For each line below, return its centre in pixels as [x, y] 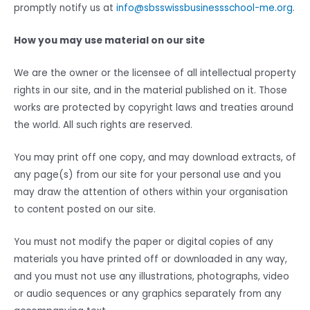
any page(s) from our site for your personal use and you [147, 175]
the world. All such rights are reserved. [103, 125]
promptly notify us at [65, 8]
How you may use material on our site [109, 41]
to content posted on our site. [85, 210]
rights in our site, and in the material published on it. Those [151, 91]
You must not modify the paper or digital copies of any [144, 241]
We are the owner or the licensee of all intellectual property [155, 73]
